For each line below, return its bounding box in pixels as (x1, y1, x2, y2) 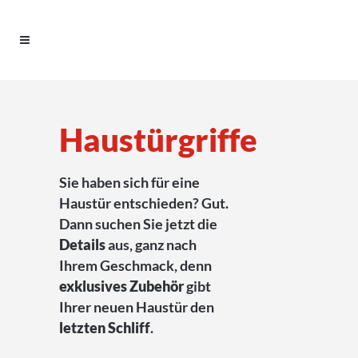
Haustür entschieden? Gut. (59, 194, 229, 212)
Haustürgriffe (59, 121, 257, 159)
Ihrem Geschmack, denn (59, 257, 212, 274)
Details (59, 236, 105, 253)
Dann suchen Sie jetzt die (59, 215, 217, 233)
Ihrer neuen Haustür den (59, 298, 214, 316)
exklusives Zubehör (59, 277, 184, 295)
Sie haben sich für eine (59, 173, 200, 191)
